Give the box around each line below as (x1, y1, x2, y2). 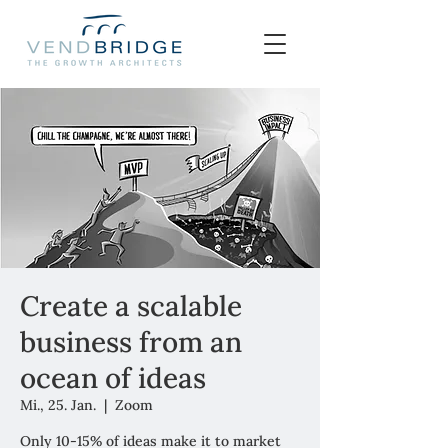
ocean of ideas (20, 360, 206, 396)
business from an (20, 324, 242, 360)
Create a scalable (20, 288, 242, 324)
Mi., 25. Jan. (20, 396, 96, 414)
